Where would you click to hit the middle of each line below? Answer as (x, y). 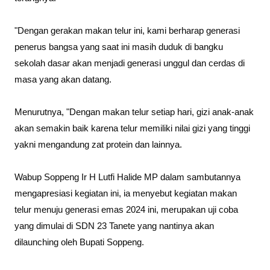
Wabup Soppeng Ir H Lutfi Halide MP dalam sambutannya (127, 177)
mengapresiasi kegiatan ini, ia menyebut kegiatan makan (126, 194)
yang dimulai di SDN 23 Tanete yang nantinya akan (114, 226)
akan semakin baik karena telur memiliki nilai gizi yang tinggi (132, 129)
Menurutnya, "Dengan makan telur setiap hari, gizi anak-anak (134, 112)
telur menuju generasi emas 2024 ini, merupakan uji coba (126, 210)
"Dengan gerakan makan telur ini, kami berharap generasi (127, 31)
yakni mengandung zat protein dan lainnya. (98, 145)
